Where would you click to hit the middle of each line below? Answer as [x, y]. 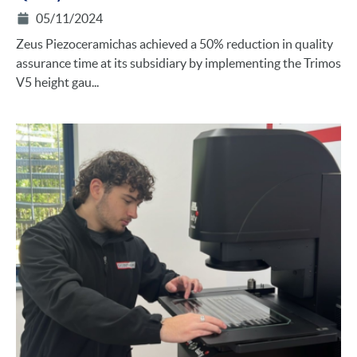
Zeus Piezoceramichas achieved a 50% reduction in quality [175, 43]
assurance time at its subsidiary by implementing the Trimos [178, 63]
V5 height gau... [57, 82]
